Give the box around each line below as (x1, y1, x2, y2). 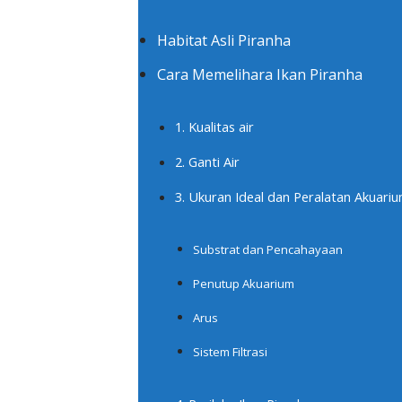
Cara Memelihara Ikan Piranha (157, 64, 363, 84)
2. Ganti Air (175, 152, 240, 170)
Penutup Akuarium (193, 275, 294, 292)
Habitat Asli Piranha (157, 30, 291, 50)
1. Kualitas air (175, 117, 254, 135)
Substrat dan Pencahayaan (193, 240, 343, 258)
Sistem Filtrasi (193, 343, 267, 360)
